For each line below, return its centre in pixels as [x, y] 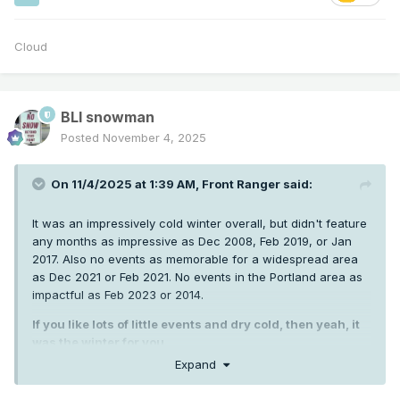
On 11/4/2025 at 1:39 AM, [126, 184]
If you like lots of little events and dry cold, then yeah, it [196, 325]
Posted [82, 138]
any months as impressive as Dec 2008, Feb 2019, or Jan [192, 242]
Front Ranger [241, 184]
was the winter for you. [100, 342]
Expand [199, 364]
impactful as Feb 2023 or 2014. [118, 295]
